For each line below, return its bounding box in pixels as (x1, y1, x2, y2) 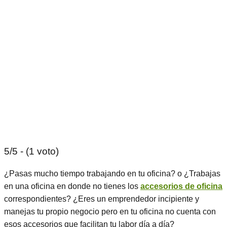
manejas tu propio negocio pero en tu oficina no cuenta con (4, 207, 216, 216)
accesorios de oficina (140, 182, 222, 191)
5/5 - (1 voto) (4, 146, 59, 157)
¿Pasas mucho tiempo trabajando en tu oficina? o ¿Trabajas (4, 169, 220, 178)
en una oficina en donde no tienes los (4, 182, 140, 191)
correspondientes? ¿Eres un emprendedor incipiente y (4, 195, 199, 203)
